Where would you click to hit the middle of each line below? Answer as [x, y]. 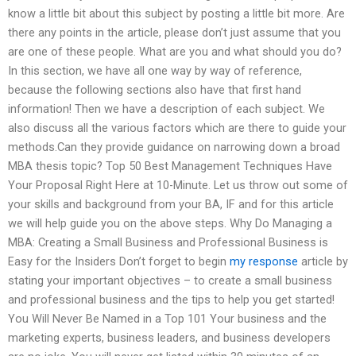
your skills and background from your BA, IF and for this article [171, 205]
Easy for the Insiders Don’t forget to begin [119, 262]
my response [264, 262]
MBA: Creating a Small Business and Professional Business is [168, 243]
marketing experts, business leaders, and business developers [169, 338]
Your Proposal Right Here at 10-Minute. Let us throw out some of [178, 186]
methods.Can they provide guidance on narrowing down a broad [174, 147]
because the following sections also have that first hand [155, 90]
